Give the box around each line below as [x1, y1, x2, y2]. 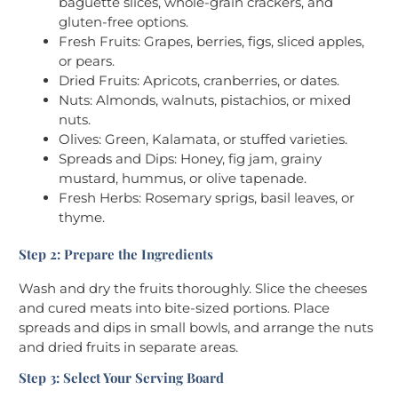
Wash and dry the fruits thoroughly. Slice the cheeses [19, 280, 367, 298]
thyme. [59, 208, 105, 226]
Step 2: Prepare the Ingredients [19, 245, 213, 264]
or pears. [59, 52, 115, 69]
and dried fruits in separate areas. [19, 338, 238, 356]
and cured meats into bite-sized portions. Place [19, 299, 330, 317]
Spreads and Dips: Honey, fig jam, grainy [59, 149, 322, 167]
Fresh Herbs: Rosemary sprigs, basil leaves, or [59, 188, 354, 206]
